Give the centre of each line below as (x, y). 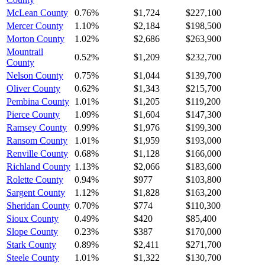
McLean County (37, 12)
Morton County (35, 38)
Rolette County (35, 179)
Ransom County (37, 140)
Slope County (32, 231)
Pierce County (33, 114)
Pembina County (38, 101)
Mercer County (35, 25)
